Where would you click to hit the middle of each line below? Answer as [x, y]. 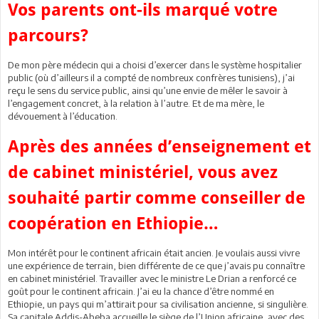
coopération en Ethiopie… [113, 223]
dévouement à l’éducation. [63, 116]
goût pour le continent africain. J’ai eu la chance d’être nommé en [141, 291]
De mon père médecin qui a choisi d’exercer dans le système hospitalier [155, 64]
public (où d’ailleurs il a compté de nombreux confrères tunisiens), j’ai [151, 77]
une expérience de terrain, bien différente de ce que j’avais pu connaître [156, 265]
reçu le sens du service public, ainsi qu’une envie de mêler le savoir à [148, 90]
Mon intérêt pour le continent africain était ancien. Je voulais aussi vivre [154, 252]
